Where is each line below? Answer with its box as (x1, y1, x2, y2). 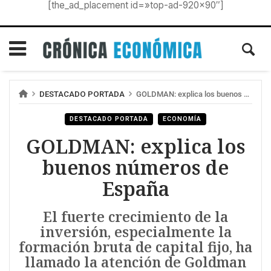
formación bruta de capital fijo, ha (19, 238, 252, 257)
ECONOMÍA (163, 115, 201, 123)
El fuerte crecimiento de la (43, 207, 228, 227)
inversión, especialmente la (39, 223, 232, 242)
